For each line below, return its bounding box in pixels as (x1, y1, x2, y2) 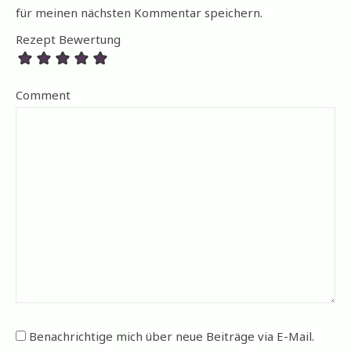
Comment (16, 87, 71, 103)
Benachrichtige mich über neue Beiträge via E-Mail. (29, 328, 314, 345)
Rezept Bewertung (16, 31, 121, 48)
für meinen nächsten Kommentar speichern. (16, 5, 262, 21)
